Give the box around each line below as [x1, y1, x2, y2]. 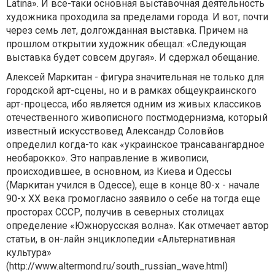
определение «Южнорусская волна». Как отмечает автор [6, 220, 269, 231]
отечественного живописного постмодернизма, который [6, 112, 268, 123]
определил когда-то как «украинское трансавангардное [6, 139, 265, 150]
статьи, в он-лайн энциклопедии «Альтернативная [6, 233, 235, 245]
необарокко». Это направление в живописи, [6, 152, 209, 164]
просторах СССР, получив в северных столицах [6, 206, 224, 218]
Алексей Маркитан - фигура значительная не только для [6, 71, 264, 83]
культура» [6, 247, 52, 258]
